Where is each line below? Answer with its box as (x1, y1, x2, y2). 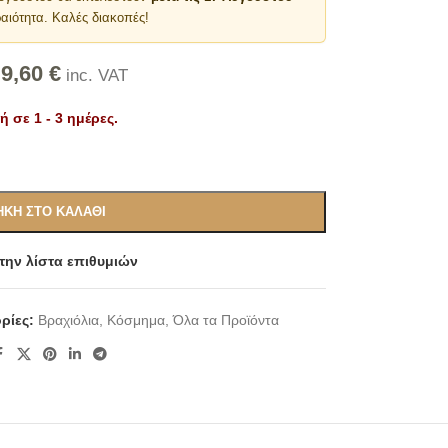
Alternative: (27, 152, 99, 168)
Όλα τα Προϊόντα (173, 312, 280, 328)
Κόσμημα (107, 312, 166, 328)
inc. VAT (60, 65, 128, 85)
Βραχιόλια (38, 312, 100, 328)
